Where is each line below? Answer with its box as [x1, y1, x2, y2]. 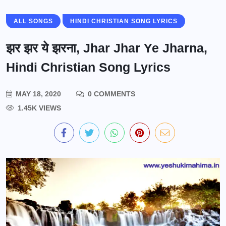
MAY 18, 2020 [14, 90, 61, 98]
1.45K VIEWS [16, 104, 61, 112]
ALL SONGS [14, 18, 53, 25]
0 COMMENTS [86, 90, 135, 98]
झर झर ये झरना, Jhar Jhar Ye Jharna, [6, 41, 207, 55]
